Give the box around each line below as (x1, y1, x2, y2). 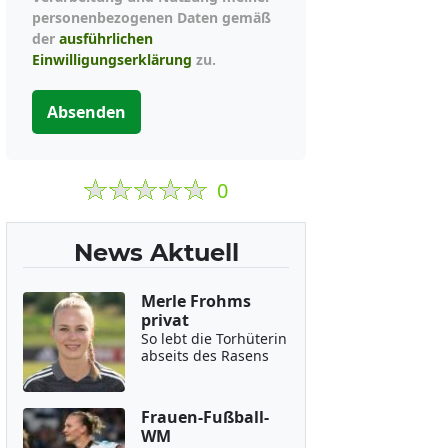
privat (140, 309, 189, 331)
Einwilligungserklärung (32, 50, 192, 69)
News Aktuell (73, 238, 239, 267)
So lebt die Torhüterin (140, 329, 287, 348)
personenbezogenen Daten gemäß (32, 8, 271, 27)
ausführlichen (59, 29, 153, 48)
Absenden (47, 101, 126, 123)
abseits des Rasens (140, 346, 269, 365)
